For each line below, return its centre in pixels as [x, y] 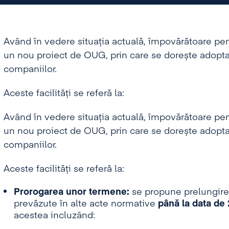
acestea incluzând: [57, 216]
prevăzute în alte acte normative [86, 204]
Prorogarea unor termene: [73, 192]
